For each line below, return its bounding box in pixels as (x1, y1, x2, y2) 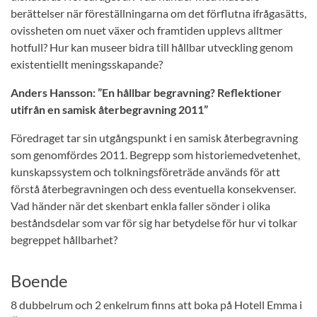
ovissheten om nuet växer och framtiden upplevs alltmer (11, 23, 282, 37)
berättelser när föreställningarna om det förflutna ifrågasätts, (11, 6, 306, 20)
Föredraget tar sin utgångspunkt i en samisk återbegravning (11, 131, 298, 144)
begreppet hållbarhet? (11, 233, 117, 246)
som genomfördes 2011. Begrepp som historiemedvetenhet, (11, 148, 300, 161)
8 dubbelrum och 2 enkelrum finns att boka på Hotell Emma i (11, 298, 302, 311)
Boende (11, 270, 68, 291)
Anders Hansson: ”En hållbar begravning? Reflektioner (11, 86, 282, 99)
